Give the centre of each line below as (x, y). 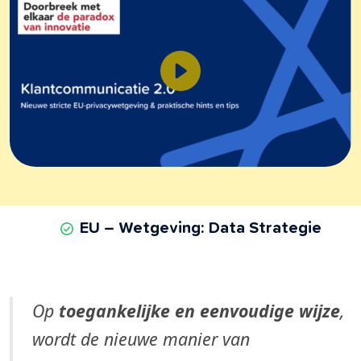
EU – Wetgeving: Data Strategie (190, 228)
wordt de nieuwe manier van (141, 339)
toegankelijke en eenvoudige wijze (199, 311)
